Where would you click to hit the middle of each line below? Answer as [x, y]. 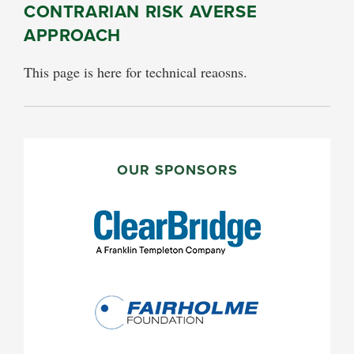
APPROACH [72, 35]
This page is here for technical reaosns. [136, 72]
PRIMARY [72, 150]
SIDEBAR [70, 175]
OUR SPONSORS [177, 169]
